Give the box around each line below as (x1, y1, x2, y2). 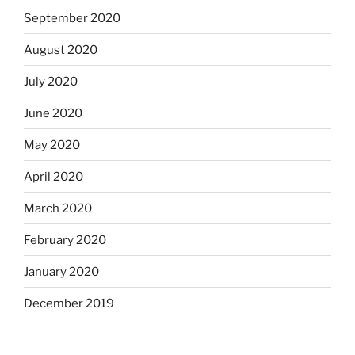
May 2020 (24, 137, 80, 152)
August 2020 (24, 42, 97, 57)
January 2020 (24, 264, 99, 279)
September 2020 (24, 10, 120, 25)
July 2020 (24, 74, 78, 89)
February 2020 (24, 232, 106, 247)
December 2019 (24, 296, 114, 311)
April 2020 (24, 169, 83, 184)
